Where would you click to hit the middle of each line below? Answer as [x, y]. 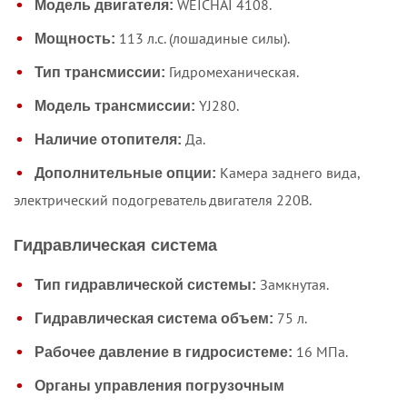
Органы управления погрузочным [159, 385]
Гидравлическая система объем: [154, 318]
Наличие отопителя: [108, 139]
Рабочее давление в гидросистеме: [164, 352]
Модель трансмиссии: [115, 105]
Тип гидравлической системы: [145, 284]
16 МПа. [320, 351]
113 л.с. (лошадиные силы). [203, 38]
